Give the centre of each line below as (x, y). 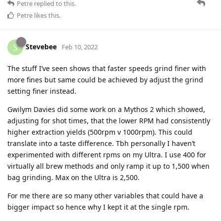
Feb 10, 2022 (80, 47)
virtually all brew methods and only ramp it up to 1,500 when (109, 166)
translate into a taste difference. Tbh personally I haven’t (101, 144)
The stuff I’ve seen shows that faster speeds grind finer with (107, 69)
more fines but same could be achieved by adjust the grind (105, 80)
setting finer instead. (42, 91)
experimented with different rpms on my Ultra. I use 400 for (107, 155)
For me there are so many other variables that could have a (105, 196)
